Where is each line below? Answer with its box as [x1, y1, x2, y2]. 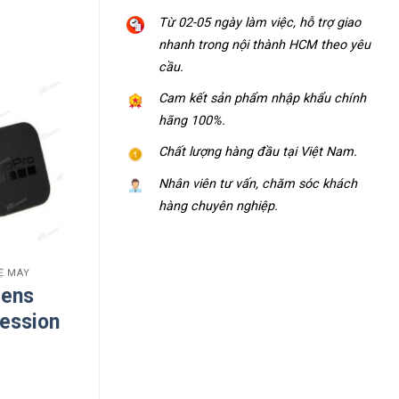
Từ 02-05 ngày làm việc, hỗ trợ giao [159, 15, 361, 31]
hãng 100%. [159, 113, 225, 129]
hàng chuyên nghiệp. [159, 198, 278, 214]
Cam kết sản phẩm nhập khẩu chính [159, 91, 366, 107]
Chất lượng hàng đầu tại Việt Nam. [159, 144, 357, 160]
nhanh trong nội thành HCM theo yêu [159, 37, 370, 53]
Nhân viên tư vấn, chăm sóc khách [159, 175, 357, 191]
